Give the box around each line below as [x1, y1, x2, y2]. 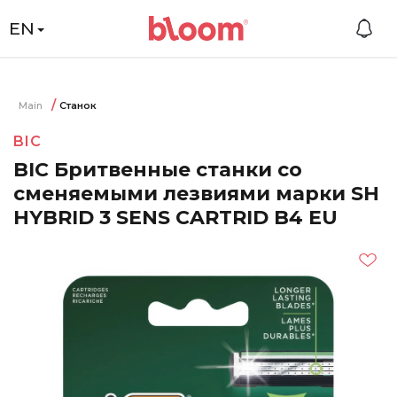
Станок [59, 99, 97, 112]
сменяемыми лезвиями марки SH [13, 182, 379, 206]
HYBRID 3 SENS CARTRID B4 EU [13, 206, 338, 230]
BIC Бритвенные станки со [13, 158, 302, 182]
